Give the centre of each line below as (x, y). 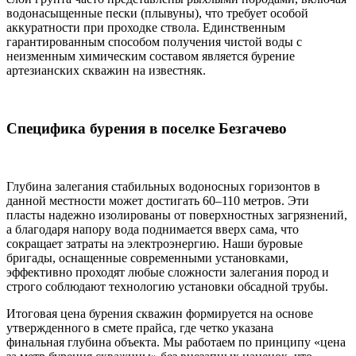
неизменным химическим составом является (129, 56)
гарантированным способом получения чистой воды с (154, 42)
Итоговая (33, 313)
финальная (37, 342)
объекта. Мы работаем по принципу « (216, 342)
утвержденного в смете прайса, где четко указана (140, 327)
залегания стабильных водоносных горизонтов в (186, 186)
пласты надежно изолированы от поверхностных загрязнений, (177, 215)
